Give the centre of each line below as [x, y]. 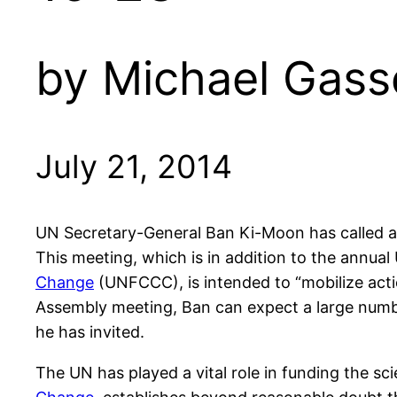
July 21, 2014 [134, 167]
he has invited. [90, 332]
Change [65, 283]
